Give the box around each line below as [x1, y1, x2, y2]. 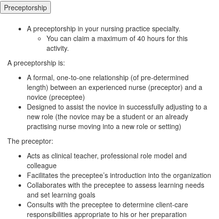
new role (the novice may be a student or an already [27, 111, 188, 121]
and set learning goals [27, 189, 95, 199]
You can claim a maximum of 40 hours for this [46, 33, 188, 43]
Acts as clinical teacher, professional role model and [27, 150, 187, 160]
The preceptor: [7, 135, 53, 146]
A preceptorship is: [7, 57, 65, 67]
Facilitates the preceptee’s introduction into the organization [27, 170, 211, 180]
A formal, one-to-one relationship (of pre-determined [27, 72, 189, 82]
